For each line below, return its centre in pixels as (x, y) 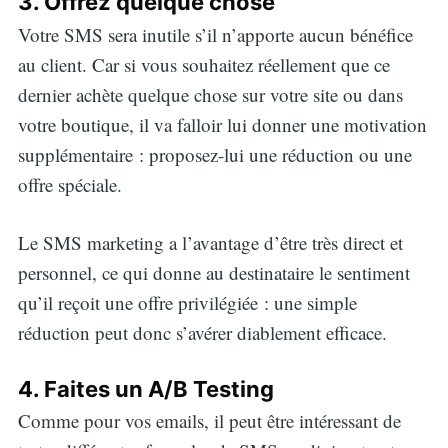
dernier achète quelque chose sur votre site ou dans (210, 94)
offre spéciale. (69, 184)
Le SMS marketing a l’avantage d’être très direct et (210, 243)
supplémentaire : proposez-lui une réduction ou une (214, 154)
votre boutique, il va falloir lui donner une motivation (222, 124)
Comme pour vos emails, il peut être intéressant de (209, 420)
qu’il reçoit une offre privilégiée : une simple (187, 303)
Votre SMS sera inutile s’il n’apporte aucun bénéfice (215, 34)
